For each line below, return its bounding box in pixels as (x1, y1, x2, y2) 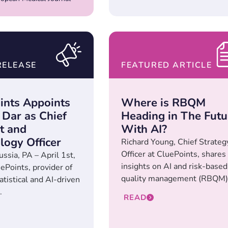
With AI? (121, 122, 167, 137)
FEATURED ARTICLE (121, 60, 212, 71)
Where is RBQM (121, 95, 206, 111)
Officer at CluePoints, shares (121, 149, 226, 160)
